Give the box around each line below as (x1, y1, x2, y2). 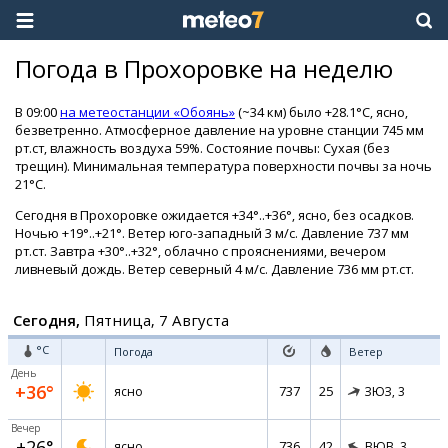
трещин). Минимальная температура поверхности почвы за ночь (15, 157, 432, 175)
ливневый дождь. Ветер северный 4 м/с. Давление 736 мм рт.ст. (15, 260, 414, 278)
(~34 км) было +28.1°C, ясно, (235, 103, 408, 121)
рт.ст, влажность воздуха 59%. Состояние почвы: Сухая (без (15, 139, 390, 157)
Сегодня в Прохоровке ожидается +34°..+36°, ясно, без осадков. (15, 206, 414, 224)
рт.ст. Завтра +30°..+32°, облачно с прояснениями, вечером (15, 242, 386, 260)
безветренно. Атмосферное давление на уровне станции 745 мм (15, 121, 424, 139)
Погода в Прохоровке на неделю (15, 52, 393, 85)
